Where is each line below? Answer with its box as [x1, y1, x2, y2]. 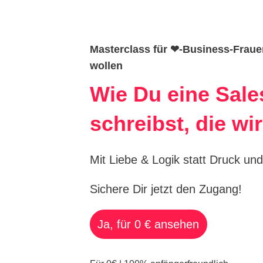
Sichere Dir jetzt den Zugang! [89, 182, 242, 195]
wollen [89, 59, 123, 72]
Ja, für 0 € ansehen [97, 217, 200, 231]
